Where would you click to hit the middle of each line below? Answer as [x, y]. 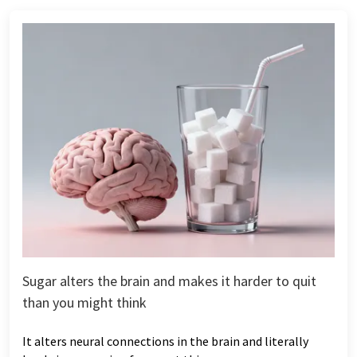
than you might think [84, 302]
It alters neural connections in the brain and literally [165, 341]
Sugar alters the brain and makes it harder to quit [169, 280]
